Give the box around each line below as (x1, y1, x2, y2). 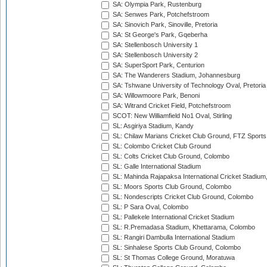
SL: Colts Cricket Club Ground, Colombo (111, 153, 229, 160)
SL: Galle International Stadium (111, 163, 201, 170)
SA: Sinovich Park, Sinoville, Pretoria (111, 21, 218, 29)
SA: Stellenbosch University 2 (111, 51, 198, 59)
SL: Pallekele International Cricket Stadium (111, 213, 234, 221)
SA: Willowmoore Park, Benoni (111, 92, 200, 100)
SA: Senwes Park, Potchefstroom (111, 11, 209, 18)
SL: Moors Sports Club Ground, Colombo (111, 183, 231, 191)
